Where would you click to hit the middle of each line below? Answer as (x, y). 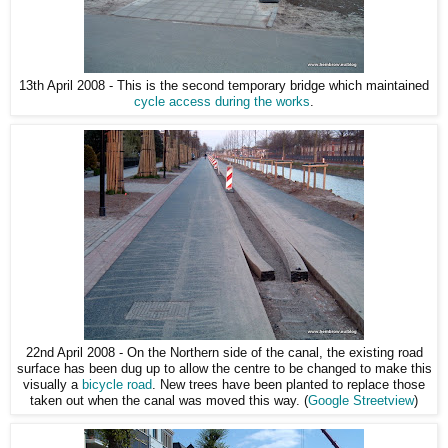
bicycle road (117, 384)
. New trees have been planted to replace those (288, 384)
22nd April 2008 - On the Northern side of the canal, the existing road (224, 352)
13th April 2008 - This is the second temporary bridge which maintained (224, 85)
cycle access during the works (222, 101)
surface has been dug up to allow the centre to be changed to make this (224, 368)
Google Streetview (361, 400)
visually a (52, 384)
